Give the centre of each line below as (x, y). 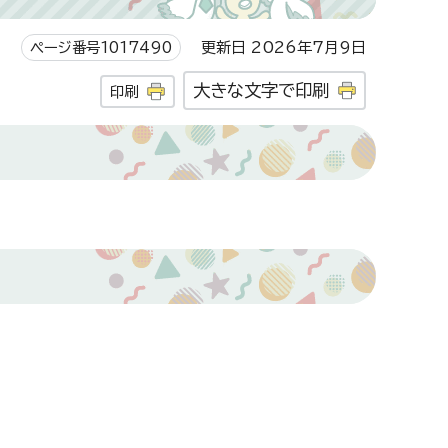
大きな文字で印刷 (261, 91)
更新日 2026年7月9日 (273, 48)
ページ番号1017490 (101, 48)
